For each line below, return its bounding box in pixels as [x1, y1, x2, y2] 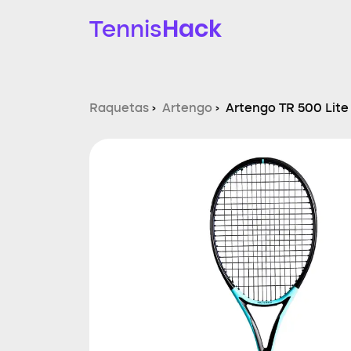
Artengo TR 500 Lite [226, 103, 349, 115]
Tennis [89, 19, 162, 42]
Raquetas [89, 103, 149, 115]
